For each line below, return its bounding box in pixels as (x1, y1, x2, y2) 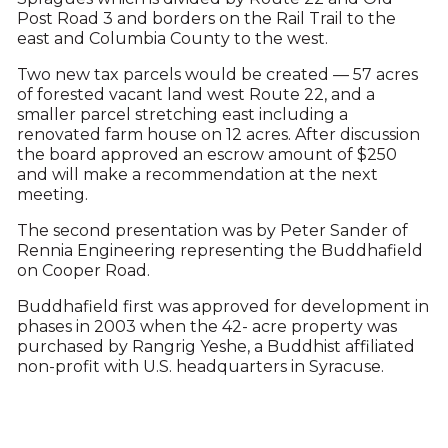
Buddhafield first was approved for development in (16, 297, 429, 316)
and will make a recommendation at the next (16, 165, 378, 184)
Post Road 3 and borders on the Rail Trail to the (16, 9, 396, 28)
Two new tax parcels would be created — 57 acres (16, 65, 418, 84)
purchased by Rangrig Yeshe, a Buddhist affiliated (16, 337, 415, 356)
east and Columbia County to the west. (16, 29, 328, 48)
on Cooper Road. (16, 261, 150, 280)
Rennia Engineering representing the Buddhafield (16, 241, 423, 260)
